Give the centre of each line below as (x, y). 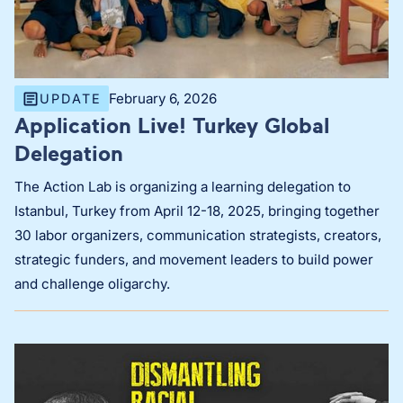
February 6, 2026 (163, 99)
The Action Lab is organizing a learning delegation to (183, 187)
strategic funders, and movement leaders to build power (194, 260)
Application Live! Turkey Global (172, 125)
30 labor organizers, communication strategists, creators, (198, 236)
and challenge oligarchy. (92, 284)
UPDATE (71, 99)
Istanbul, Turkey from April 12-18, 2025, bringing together (197, 211)
